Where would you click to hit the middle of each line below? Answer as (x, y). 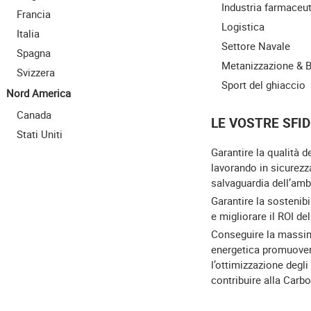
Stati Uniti (39, 134)
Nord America (38, 93)
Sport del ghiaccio (263, 85)
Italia (28, 34)
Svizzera (35, 73)
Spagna (33, 53)
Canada (34, 115)
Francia (33, 14)
